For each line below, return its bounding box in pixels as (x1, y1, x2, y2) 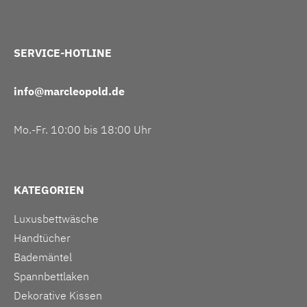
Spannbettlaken (14, 269, 89, 283)
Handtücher (14, 230, 71, 245)
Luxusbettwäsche (14, 211, 99, 225)
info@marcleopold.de (14, 84, 125, 98)
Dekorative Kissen (14, 288, 102, 302)
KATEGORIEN (14, 182, 84, 197)
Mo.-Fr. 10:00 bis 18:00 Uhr (14, 122, 151, 136)
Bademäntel (14, 249, 72, 264)
